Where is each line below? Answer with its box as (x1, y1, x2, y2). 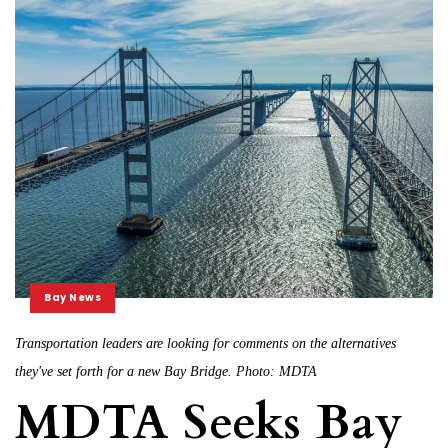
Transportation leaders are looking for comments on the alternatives (15, 335, 396, 351)
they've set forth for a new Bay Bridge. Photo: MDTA (15, 363, 317, 379)
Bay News (44, 289, 101, 305)
